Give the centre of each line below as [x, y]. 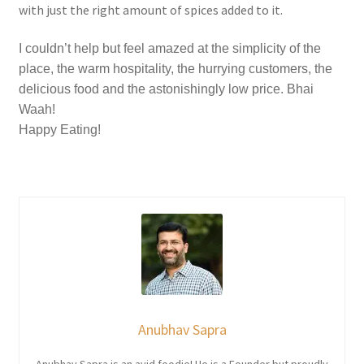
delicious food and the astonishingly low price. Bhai [166, 89]
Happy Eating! [61, 130]
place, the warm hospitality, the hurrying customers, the [175, 69]
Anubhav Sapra [182, 330]
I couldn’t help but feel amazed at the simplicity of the [169, 49]
